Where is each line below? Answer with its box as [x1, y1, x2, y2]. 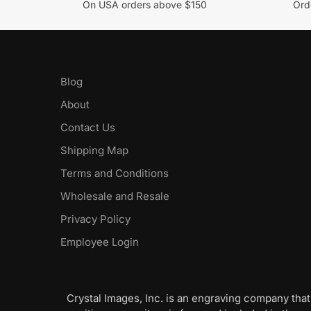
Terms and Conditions [60, 166, 169, 180]
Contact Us [60, 120, 115, 134]
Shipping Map [60, 143, 128, 157]
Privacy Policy [60, 212, 131, 226]
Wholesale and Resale [60, 189, 169, 203]
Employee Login [60, 235, 139, 249]
